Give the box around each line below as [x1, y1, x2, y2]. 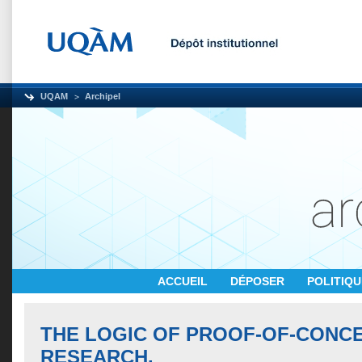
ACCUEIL [158, 275, 211, 288]
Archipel [85, 91, 120, 101]
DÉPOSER [230, 275, 288, 288]
